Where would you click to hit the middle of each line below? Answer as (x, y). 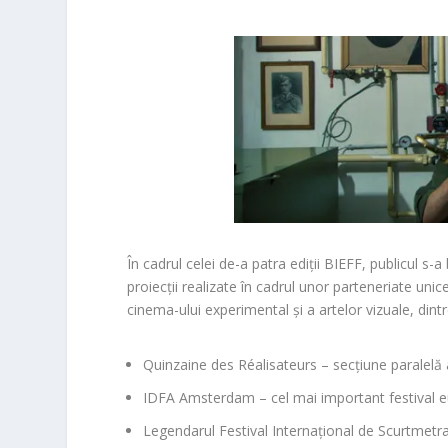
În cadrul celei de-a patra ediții (226, 264)
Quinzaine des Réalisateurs (230, 365)
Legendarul (181, 431)
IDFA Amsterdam (199, 398)
